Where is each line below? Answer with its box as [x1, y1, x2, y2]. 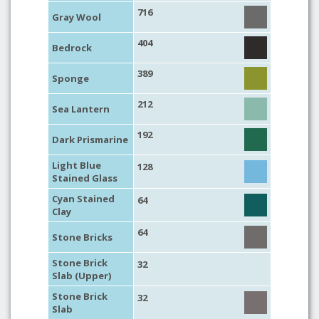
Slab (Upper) [52, 269, 111, 282]
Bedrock [52, 41, 92, 54]
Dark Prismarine [52, 133, 128, 146]
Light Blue [52, 159, 101, 172]
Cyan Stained [52, 192, 115, 205]
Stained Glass [52, 172, 117, 184]
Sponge [52, 72, 89, 85]
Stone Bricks [52, 231, 113, 244]
